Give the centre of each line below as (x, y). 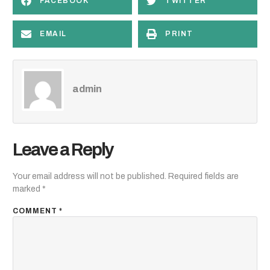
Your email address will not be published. (89, 177)
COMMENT (36, 211)
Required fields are (203, 177)
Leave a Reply (63, 150)
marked (27, 189)
